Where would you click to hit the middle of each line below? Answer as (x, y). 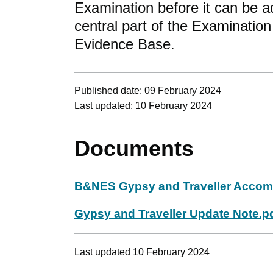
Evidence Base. (125, 44)
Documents (134, 148)
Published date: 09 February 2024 (148, 90)
